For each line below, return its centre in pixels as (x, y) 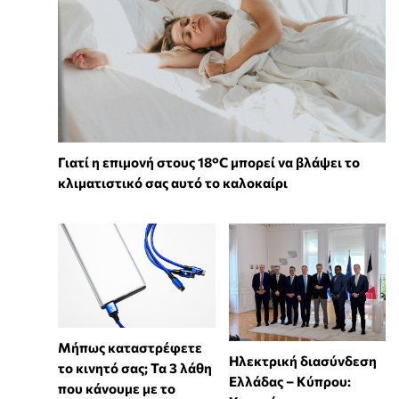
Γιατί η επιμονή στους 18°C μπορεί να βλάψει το (209, 162)
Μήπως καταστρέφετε (130, 348)
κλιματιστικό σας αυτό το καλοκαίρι (173, 182)
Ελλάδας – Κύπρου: (289, 381)
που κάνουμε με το (117, 389)
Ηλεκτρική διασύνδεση (302, 360)
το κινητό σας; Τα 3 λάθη (135, 368)
